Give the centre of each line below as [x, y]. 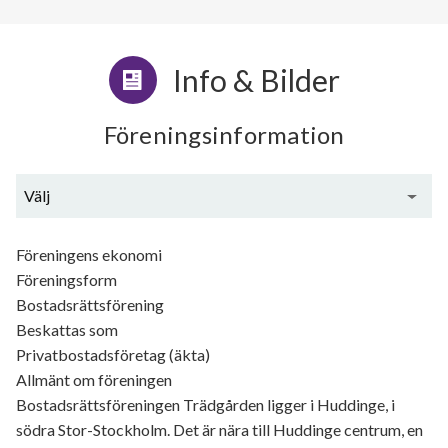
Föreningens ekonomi [89, 255]
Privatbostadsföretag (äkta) [113, 355]
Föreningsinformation [224, 135]
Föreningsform [66, 280]
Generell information [224, 240]
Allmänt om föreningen [94, 380]
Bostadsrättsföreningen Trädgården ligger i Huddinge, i [205, 405]
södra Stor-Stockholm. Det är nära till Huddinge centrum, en [219, 430]
